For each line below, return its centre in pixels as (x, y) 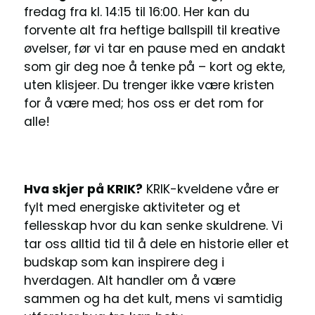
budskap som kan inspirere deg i (124, 262)
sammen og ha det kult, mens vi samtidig (153, 298)
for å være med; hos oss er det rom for (143, 103)
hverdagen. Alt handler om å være (129, 280)
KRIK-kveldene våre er (212, 189)
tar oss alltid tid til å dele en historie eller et (156, 244)
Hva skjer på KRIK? (83, 189)
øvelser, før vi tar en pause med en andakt (154, 48)
